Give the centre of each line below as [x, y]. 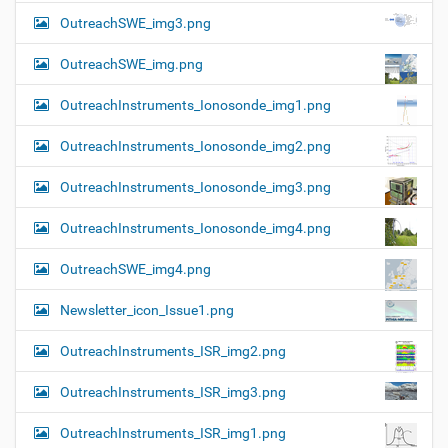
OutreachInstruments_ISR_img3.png [173, 392]
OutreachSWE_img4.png [135, 269]
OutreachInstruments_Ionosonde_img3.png [195, 187]
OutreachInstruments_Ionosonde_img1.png [195, 105]
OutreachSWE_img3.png [135, 23]
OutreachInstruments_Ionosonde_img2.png [195, 146]
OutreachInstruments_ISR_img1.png [173, 433]
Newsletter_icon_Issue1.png [147, 310]
